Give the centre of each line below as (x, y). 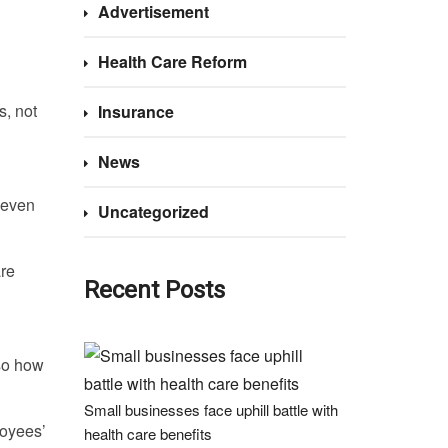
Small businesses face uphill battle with (210, 409)
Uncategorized (153, 211)
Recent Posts (154, 290)
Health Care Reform (172, 61)
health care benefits (147, 433)
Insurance (135, 111)
